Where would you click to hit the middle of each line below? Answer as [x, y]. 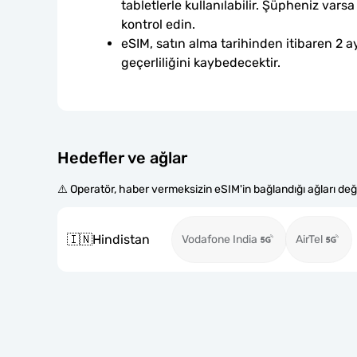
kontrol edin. [158, 24]
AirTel [309, 239]
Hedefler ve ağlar [122, 158]
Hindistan [121, 239]
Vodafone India [220, 239]
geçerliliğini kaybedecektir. [201, 63]
